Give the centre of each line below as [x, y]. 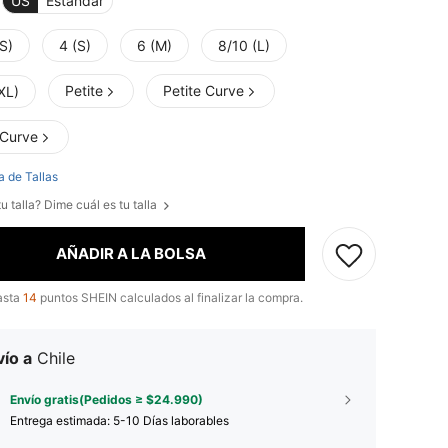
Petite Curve [203, 91]
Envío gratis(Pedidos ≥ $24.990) [106, 399]
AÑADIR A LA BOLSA [130, 254]
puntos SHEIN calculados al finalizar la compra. [170, 297]
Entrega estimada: [61, 420]
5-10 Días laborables [171, 420]
